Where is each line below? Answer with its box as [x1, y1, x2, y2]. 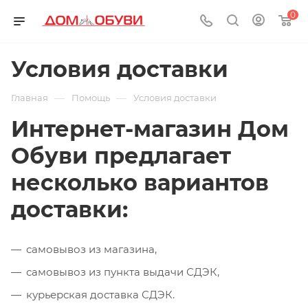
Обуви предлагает [11, 142, 231, 169]
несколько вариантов [11, 169, 269, 196]
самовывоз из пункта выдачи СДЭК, [26, 265, 219, 278]
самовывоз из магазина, [26, 243, 157, 256]
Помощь [71, 92, 110, 103]
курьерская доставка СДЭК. [26, 288, 175, 301]
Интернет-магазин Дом [11, 115, 289, 142]
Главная [11, 92, 48, 103]
